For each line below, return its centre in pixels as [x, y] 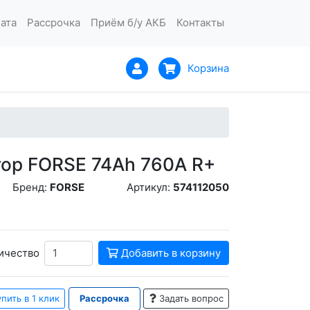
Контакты [200, 23]
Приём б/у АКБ [128, 23]
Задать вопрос [190, 298]
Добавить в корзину [169, 253]
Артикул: [150, 188]
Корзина [208, 68]
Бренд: [31, 188]
